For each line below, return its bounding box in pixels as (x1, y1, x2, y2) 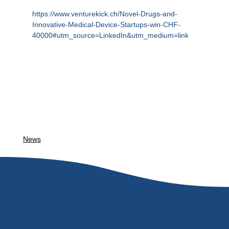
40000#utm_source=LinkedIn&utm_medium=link (32, 31, 189, 40)
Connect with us (114, 209, 175, 219)
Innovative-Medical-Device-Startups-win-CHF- (32, 20, 180, 29)
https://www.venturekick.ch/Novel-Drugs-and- (32, 10, 177, 18)
